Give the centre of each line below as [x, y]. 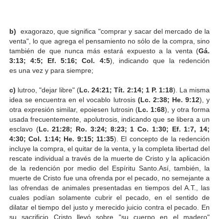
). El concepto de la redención [162, 139]
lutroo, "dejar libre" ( [47, 90]
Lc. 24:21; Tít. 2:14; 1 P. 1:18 [126, 90]
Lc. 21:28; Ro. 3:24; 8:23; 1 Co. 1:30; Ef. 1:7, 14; [124, 129]
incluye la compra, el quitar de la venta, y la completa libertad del [109, 148]
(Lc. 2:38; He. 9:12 [168, 99]
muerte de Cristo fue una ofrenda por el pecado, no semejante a [109, 178]
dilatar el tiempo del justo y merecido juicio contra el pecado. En [109, 207]
